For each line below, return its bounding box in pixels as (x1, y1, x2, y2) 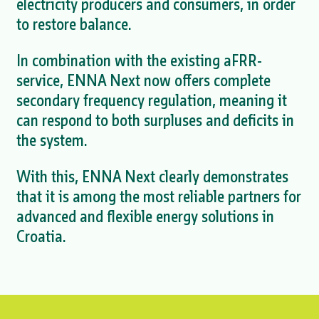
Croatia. (16, 226, 66, 246)
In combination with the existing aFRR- (16, 50, 262, 71)
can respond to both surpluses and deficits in (16, 110, 294, 131)
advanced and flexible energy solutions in (16, 206, 274, 226)
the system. (16, 130, 88, 151)
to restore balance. (16, 14, 132, 35)
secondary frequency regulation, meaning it (16, 90, 287, 111)
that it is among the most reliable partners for (16, 186, 301, 206)
